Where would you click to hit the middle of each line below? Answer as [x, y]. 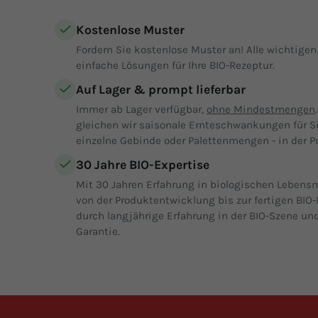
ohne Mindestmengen [261, 109]
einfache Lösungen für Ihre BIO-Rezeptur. [175, 65]
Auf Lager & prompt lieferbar [161, 89]
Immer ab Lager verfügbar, [141, 109]
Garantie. [98, 231]
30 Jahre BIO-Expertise [143, 164]
